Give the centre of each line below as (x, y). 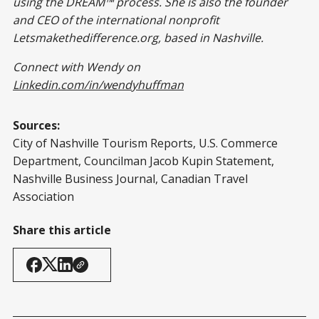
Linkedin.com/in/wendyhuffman (98, 84)
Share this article (62, 230)
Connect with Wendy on (77, 67)
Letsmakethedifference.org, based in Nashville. (138, 37)
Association (43, 196)
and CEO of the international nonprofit (116, 20)
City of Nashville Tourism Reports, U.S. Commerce (145, 143)
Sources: (36, 125)
